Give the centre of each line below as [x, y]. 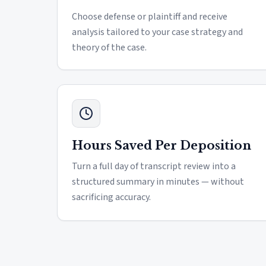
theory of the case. [109, 47]
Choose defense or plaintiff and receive [150, 17]
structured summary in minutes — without [158, 182]
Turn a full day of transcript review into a [154, 166]
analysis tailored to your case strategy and [157, 32]
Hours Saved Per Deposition [161, 145]
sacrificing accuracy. [111, 197]
